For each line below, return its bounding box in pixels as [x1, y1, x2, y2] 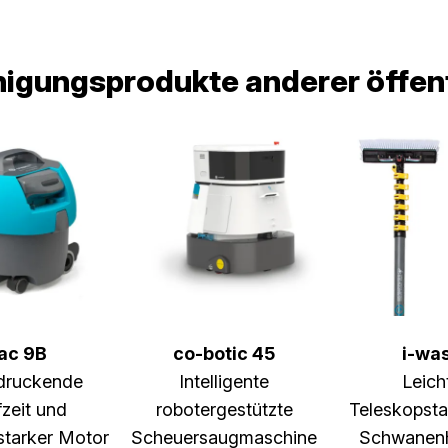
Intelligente [179, 371, 269, 392]
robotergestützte [155, 399, 293, 420]
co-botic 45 [173, 343, 275, 364]
